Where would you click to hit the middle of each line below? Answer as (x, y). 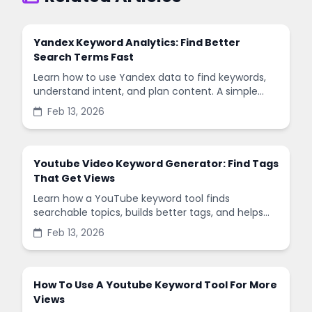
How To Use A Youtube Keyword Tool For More (155, 285)
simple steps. (65, 240)
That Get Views (74, 178)
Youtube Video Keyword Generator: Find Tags (156, 164)
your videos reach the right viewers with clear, (145, 226)
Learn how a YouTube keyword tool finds (132, 198)
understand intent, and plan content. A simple (146, 91)
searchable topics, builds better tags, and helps (148, 212)
